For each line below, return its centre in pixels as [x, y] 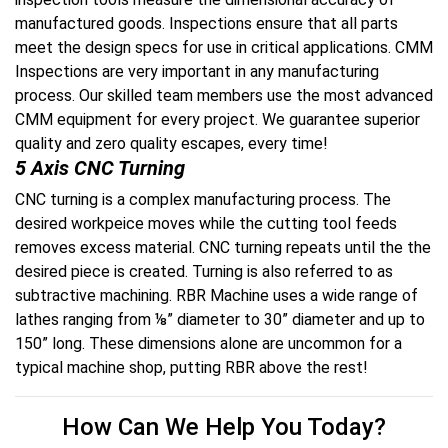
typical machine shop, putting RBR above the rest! [191, 367]
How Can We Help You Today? [224, 427]
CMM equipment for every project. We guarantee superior [217, 119]
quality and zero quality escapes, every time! [171, 143]
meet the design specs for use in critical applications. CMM [224, 47]
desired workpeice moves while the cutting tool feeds [206, 223]
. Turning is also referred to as [289, 271]
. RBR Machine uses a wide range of [293, 295]
